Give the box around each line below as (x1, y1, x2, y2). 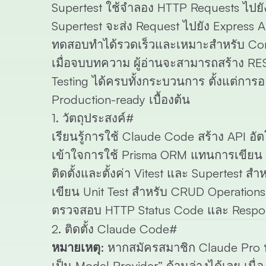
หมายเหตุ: (52, 240, 104, 255)
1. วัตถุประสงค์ (52, 110, 126, 126)
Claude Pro (199, 240, 260, 255)
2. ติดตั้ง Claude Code (52, 221, 169, 237)
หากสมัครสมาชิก (104, 240, 199, 255)
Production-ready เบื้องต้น (52, 92, 190, 107)
